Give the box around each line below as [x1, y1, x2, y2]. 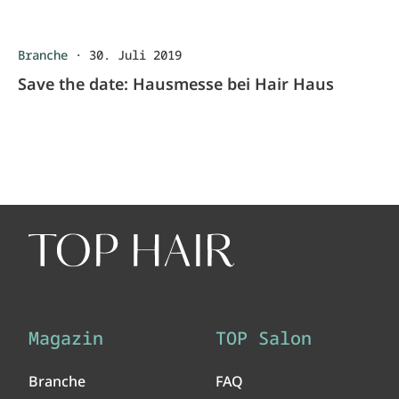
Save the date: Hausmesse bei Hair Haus [18, 73, 334, 94]
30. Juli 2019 [89, 46, 182, 63]
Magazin [28, 326, 103, 350]
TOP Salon [216, 326, 312, 350]
